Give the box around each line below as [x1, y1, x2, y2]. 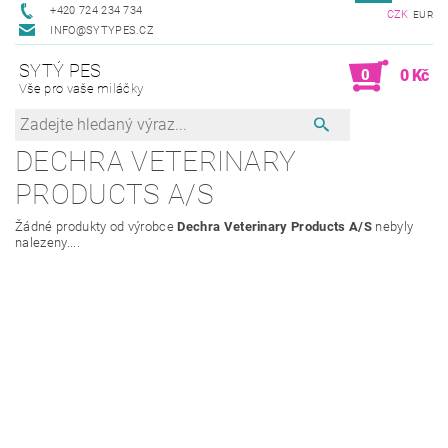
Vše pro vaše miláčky [19, 81, 144, 97]
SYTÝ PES [19, 60, 102, 82]
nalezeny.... [15, 234, 80, 250]
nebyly [371, 218, 414, 234]
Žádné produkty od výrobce [15, 218, 178, 234]
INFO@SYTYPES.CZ [50, 24, 155, 37]
